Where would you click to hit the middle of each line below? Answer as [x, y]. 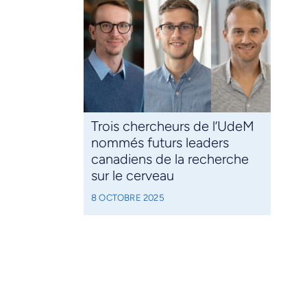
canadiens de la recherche [170, 159]
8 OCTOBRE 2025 [127, 198]
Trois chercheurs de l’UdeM [172, 126]
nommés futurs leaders [160, 143]
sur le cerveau [132, 176]
